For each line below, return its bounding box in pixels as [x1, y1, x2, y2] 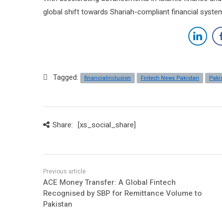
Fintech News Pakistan [141, 74, 199, 83]
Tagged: [53, 72, 80, 83]
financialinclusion [84, 74, 131, 83]
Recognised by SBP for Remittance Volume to [43, 188, 202, 199]
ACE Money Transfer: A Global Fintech [43, 177, 176, 188]
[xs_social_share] [77, 119, 136, 131]
